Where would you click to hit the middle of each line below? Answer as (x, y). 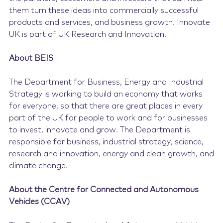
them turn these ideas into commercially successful (104, 10)
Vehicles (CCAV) (40, 202)
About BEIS (31, 58)
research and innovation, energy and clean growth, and (111, 154)
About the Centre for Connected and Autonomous (104, 190)
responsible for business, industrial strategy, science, (106, 142)
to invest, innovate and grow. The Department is (99, 130)
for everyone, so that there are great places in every (106, 106)
